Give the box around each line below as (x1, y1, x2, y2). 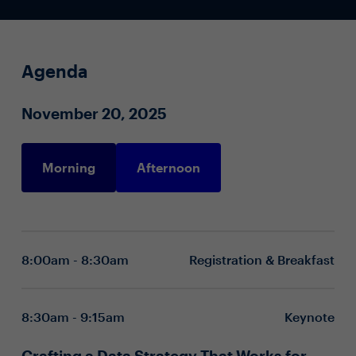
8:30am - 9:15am (21, 308, 128, 324)
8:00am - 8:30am (21, 251, 132, 267)
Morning (41, 159, 95, 175)
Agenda (21, 60, 87, 81)
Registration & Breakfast (189, 251, 335, 267)
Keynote (284, 308, 335, 324)
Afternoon (136, 159, 200, 175)
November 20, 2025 (21, 103, 167, 122)
